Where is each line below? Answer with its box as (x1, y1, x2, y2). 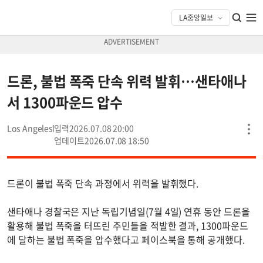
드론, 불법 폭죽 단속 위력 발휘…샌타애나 (7, 70, 247, 92)
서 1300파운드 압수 (7, 92, 123, 113)
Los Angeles (7, 122, 53, 134)
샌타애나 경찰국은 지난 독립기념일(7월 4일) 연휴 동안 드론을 (7, 204, 250, 218)
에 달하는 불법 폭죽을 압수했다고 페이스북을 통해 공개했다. (7, 232, 245, 247)
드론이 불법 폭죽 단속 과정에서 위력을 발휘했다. (7, 176, 199, 190)
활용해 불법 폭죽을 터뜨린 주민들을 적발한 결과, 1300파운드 (7, 218, 248, 232)
